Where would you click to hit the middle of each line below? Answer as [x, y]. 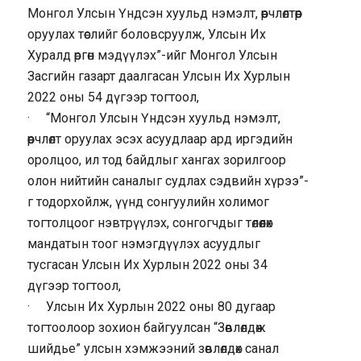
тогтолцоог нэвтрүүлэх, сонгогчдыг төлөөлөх [149, 222]
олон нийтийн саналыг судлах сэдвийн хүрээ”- [168, 180]
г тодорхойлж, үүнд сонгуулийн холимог [148, 201]
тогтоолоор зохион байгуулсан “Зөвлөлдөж [146, 327]
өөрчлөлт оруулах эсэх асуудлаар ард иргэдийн [160, 139]
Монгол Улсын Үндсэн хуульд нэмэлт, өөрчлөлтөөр [164, 13]
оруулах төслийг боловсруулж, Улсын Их [146, 34]
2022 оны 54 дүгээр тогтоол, [113, 97]
